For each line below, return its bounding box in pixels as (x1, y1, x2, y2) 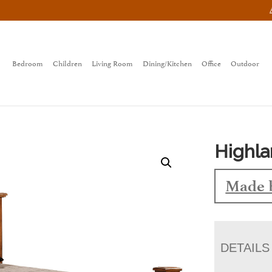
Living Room (92, 56, 134, 69)
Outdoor (231, 56, 260, 69)
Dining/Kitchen (143, 56, 192, 69)
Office (202, 56, 222, 69)
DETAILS (220, 240, 270, 254)
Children (53, 56, 83, 69)
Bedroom (12, 56, 44, 69)
